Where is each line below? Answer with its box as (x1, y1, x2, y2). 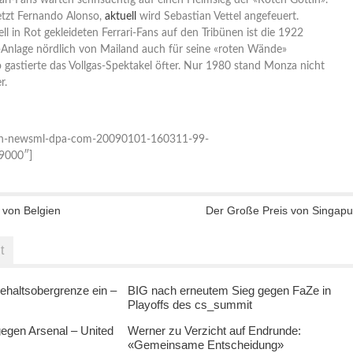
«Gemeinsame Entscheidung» (128, 337, 284, 351)
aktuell (105, 10, 136, 22)
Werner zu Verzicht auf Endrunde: (128, 323, 301, 337)
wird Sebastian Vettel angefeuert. (136, 10, 299, 22)
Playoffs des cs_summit (128, 297, 252, 311)
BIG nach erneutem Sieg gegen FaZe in (128, 283, 331, 297)
